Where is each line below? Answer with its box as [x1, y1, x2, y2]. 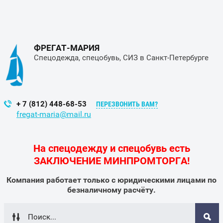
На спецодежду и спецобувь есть [33, 142, 190, 154]
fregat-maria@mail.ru [16, 110, 91, 119]
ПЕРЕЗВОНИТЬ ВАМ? [96, 100, 158, 108]
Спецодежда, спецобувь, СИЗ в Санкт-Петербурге [34, 53, 209, 62]
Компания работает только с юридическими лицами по [6, 175, 217, 185]
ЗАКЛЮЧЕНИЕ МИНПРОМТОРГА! [33, 155, 190, 167]
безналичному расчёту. [67, 185, 156, 195]
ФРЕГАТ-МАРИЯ [34, 43, 100, 53]
